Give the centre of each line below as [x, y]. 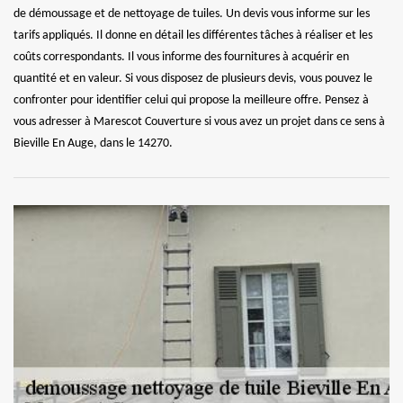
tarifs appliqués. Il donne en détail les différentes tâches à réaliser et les [193, 35]
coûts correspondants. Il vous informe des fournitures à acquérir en [181, 57]
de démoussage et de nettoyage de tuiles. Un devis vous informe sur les [192, 13]
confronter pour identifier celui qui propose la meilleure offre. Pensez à [191, 100]
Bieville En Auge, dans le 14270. [93, 143]
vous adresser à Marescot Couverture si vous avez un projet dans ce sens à [199, 121]
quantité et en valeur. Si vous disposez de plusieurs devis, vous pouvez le [193, 78]
